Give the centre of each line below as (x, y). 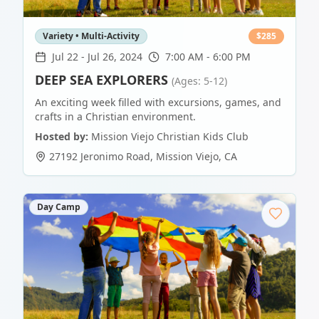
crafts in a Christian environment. (115, 117)
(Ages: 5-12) (199, 81)
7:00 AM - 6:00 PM (208, 57)
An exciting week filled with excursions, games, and (158, 103)
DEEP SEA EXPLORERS (101, 80)
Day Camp (59, 207)
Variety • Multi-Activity (91, 36)
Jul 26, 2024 (115, 57)
